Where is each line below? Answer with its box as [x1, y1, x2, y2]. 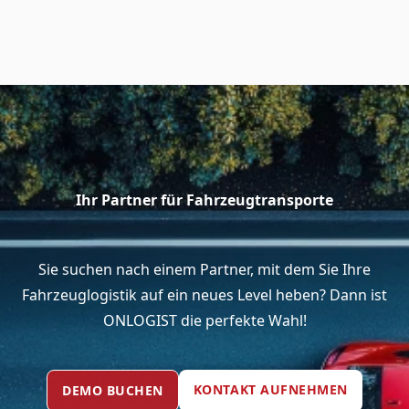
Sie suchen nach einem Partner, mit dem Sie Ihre [38, 259, 371, 280]
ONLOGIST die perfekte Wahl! [102, 310, 307, 331]
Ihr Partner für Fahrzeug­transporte [76, 190, 333, 211]
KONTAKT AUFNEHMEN [193, 381, 348, 399]
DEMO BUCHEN [62, 382, 163, 400]
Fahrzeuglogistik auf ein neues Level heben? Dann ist [22, 285, 387, 306]
